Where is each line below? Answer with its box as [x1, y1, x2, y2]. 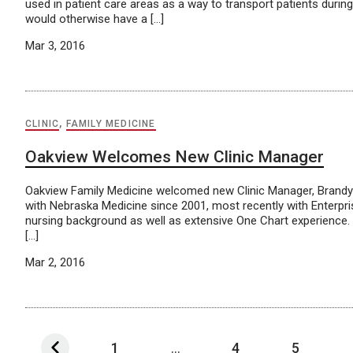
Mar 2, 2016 [25, 255, 85, 269]
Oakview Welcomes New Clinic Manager [25, 147, 324, 166]
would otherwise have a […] [25, 12, 164, 26]
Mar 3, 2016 [25, 39, 85, 53]
